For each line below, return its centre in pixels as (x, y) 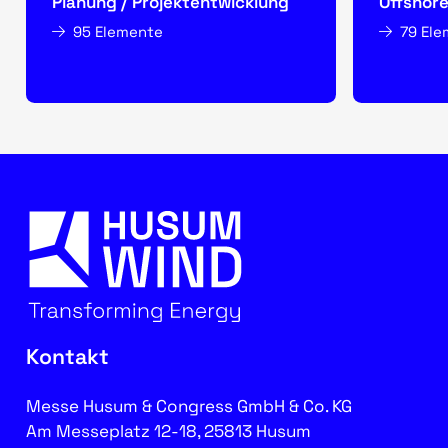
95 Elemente (118, 31)
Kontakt (67, 356)
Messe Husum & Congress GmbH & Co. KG (189, 405)
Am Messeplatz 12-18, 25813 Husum (168, 430)
